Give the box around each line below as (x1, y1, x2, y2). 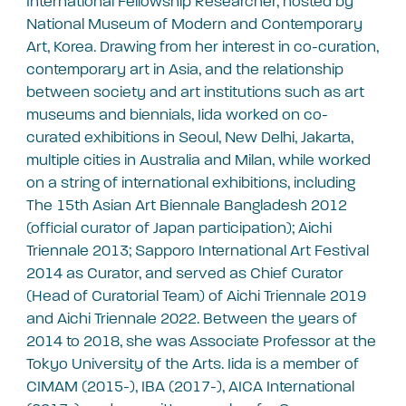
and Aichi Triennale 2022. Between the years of (26, 310, 357, 328)
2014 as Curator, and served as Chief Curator (26, 265, 343, 283)
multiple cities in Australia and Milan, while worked (26, 151, 371, 169)
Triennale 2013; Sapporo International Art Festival (26, 242, 369, 260)
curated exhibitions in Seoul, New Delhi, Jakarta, (26, 129, 353, 147)
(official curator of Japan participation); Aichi (26, 219, 332, 237)
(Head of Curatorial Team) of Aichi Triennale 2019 (26, 287, 366, 305)
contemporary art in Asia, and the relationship (26, 61, 343, 79)
